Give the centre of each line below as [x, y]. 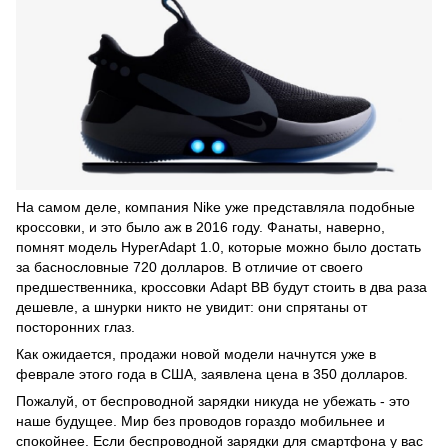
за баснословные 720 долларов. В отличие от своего [189, 267]
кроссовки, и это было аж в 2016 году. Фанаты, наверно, [200, 227]
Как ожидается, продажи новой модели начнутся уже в [196, 354]
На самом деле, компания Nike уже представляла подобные [215, 207]
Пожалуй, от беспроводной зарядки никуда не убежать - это [213, 401]
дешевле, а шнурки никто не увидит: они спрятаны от [191, 307]
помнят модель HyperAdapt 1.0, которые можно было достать [218, 247]
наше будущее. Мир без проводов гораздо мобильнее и [200, 421]
